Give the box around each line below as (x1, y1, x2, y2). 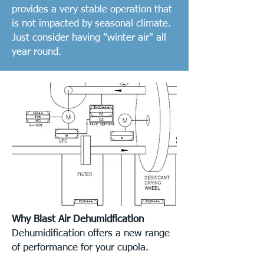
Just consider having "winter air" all (12, 33, 166, 43)
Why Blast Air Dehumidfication (12, 214, 144, 225)
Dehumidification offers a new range (12, 229, 170, 239)
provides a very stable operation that (12, 5, 172, 15)
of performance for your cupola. (12, 243, 148, 253)
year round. (12, 47, 64, 57)
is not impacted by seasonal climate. (12, 19, 171, 29)
